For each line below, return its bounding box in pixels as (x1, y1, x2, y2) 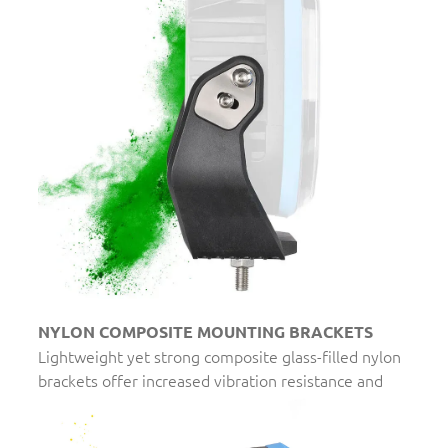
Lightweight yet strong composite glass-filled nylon (38, 344, 401, 367)
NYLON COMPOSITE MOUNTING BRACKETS (38, 320, 373, 342)
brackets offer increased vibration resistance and (38, 368, 383, 391)
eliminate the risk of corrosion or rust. (38, 392, 306, 415)
